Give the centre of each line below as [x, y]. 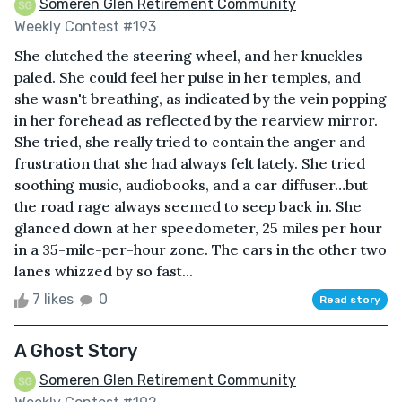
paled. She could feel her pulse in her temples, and [188, 77]
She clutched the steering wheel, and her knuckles [188, 55]
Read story [350, 299]
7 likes [53, 299]
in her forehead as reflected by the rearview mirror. [196, 120]
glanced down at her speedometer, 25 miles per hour [198, 227]
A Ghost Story [76, 350]
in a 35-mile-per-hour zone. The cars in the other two [201, 249]
